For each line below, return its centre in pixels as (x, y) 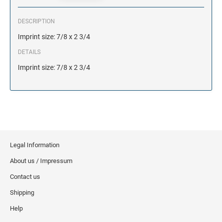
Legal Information (35, 145)
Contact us (25, 176)
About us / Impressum (41, 161)
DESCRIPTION (36, 21)
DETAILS (29, 52)
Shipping (22, 192)
